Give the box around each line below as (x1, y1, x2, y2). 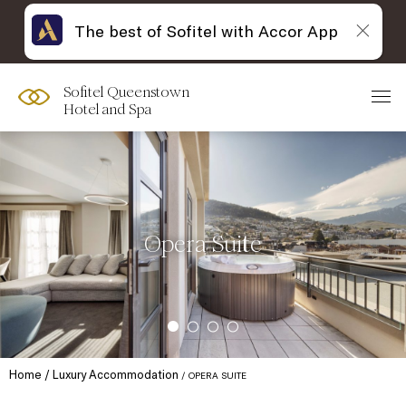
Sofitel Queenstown (63, 83, 189, 101)
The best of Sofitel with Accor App (73, 20, 338, 42)
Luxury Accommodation (53, 367, 179, 382)
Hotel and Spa (63, 101, 151, 118)
